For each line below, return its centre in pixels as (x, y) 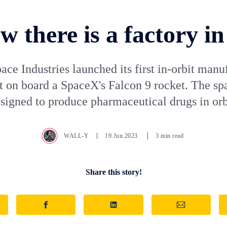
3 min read (169, 136)
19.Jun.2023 (122, 136)
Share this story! (113, 172)
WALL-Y (76, 136)
